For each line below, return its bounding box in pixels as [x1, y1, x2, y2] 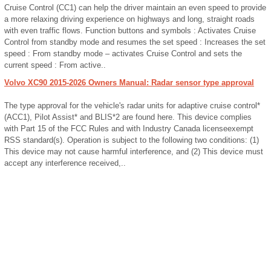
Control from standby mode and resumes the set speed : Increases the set [4, 38, 266, 47]
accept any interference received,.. [4, 158, 126, 168]
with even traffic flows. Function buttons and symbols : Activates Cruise [4, 26, 256, 35]
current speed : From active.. [4, 60, 106, 70]
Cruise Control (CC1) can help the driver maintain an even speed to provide [4, 3, 266, 12]
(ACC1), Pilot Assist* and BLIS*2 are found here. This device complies [4, 113, 252, 122]
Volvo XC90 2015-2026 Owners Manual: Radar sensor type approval [4, 78, 254, 87]
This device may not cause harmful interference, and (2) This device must [4, 147, 263, 156]
